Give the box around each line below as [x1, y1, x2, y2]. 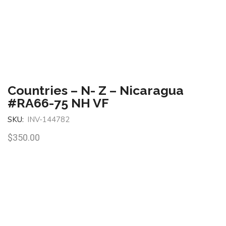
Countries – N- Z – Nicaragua [8, 82, 184, 98]
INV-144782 [27, 114, 70, 125]
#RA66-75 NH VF [8, 95, 109, 110]
